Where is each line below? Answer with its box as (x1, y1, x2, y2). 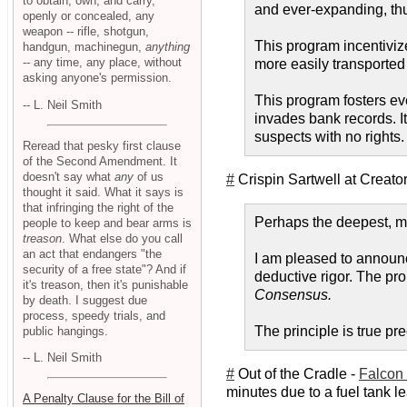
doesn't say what (23, 169, 114, 184)
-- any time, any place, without (23, 55, 182, 70)
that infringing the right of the (23, 200, 174, 214)
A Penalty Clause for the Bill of (23, 391, 184, 405)
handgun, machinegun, (23, 40, 145, 55)
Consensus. (254, 287, 332, 303)
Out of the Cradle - (234, 366, 359, 382)
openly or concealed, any (23, 9, 154, 24)
